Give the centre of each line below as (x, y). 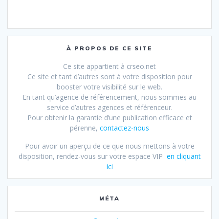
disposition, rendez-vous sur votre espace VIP (92, 156)
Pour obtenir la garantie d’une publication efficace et (109, 118)
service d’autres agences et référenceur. (109, 108)
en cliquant (184, 156)
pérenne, (85, 128)
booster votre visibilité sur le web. (109, 87)
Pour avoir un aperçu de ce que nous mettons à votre (109, 146)
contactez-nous (124, 128)
